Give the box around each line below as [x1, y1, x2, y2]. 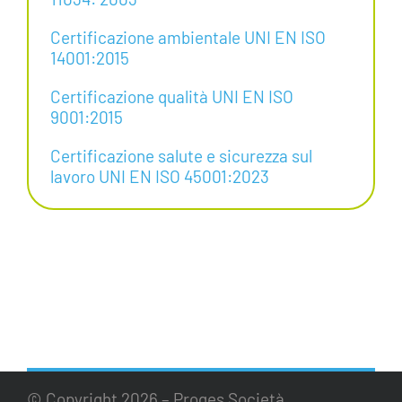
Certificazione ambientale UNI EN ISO [49, 26, 326, 48]
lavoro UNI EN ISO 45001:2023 [49, 165, 269, 187]
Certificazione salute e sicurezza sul [49, 144, 312, 166]
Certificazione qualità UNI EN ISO [49, 85, 293, 107]
